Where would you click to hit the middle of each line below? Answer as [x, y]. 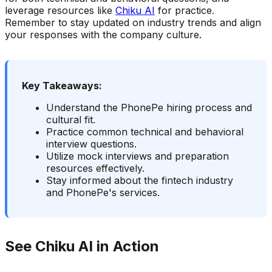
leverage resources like [60, 10]
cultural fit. [71, 119]
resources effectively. [95, 168]
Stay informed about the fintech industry [140, 180]
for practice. [185, 10]
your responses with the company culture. [103, 34]
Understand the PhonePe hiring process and [149, 107]
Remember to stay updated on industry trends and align [133, 22]
